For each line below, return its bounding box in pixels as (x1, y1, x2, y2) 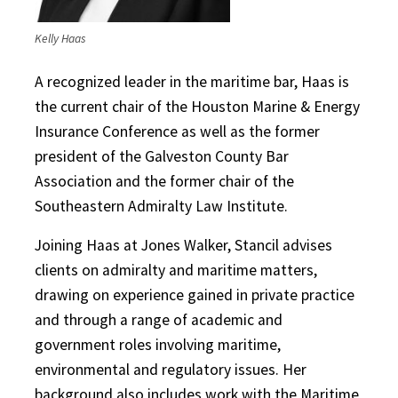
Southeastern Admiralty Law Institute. (35, 196, 288, 217)
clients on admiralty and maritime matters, (35, 260, 317, 281)
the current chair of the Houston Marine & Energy (35, 97, 360, 117)
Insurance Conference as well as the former (35, 122, 320, 142)
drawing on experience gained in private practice (35, 285, 354, 306)
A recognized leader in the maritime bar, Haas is (35, 72, 349, 92)
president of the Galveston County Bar (35, 147, 289, 167)
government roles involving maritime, (35, 335, 281, 355)
